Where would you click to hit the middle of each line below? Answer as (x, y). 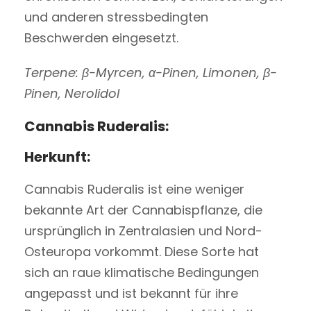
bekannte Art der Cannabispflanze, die (143, 210)
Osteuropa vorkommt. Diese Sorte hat (142, 251)
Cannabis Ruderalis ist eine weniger (134, 189)
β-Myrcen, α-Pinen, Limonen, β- (179, 72)
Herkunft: (57, 157)
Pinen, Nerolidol (72, 93)
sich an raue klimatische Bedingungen (142, 272)
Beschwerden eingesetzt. (101, 37)
